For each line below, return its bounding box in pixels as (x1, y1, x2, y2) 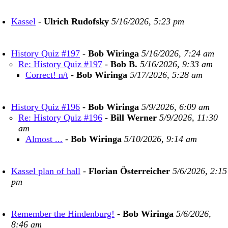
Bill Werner (110, 112, 157, 123)
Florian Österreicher (89, 166, 170, 176)
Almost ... (25, 134, 63, 144)
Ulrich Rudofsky (44, 16, 109, 26)
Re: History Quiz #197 (18, 59, 102, 69)
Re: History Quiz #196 (18, 112, 102, 123)
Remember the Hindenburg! (11, 209, 115, 219)
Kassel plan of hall (11, 166, 80, 176)
